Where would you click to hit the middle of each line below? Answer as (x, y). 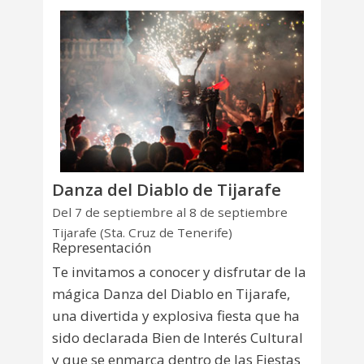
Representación (102, 247)
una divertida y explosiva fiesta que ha (176, 315)
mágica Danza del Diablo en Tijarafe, (171, 293)
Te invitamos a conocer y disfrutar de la (179, 271)
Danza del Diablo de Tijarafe (167, 190)
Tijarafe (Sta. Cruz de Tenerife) (142, 232)
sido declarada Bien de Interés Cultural (178, 337)
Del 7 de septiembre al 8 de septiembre (170, 212)
